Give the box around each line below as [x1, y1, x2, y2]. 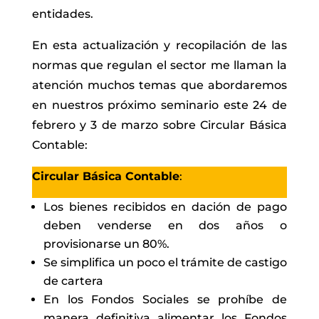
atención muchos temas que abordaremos [31, 78, 288, 93]
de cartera [43, 274, 103, 288]
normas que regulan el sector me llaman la [31, 58, 288, 73]
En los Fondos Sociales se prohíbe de [43, 293, 288, 307]
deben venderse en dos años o [43, 219, 288, 233]
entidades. [31, 7, 93, 21]
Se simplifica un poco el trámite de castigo [43, 256, 288, 270]
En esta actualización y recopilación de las [31, 38, 288, 53]
